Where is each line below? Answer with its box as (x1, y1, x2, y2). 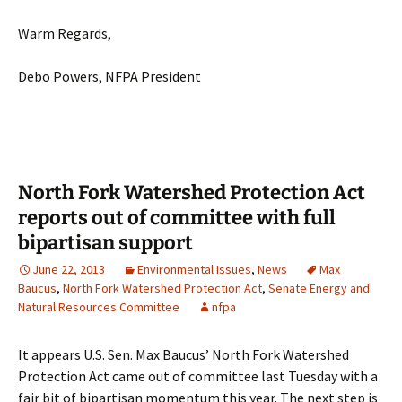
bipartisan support (18, 231, 193, 256)
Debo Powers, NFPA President (18, 67, 201, 86)
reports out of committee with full (18, 205, 336, 231)
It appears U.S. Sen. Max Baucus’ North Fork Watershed (18, 345, 349, 364)
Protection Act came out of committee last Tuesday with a (18, 367, 378, 386)
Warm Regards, (18, 24, 111, 43)
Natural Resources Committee (18, 299, 179, 316)
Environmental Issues (137, 261, 251, 278)
